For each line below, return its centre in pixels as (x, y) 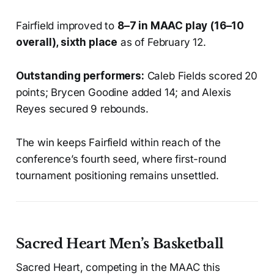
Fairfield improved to (66, 26)
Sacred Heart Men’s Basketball (120, 244)
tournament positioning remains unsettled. (117, 176)
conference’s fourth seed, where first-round (121, 159)
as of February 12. (162, 43)
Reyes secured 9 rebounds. (82, 109)
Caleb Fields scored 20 (201, 76)
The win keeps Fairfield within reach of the (118, 143)
